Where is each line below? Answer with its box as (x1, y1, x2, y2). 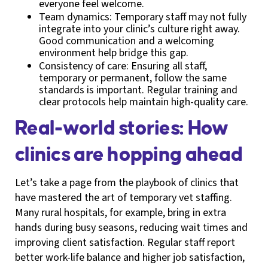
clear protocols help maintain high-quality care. (39, 94, 248, 109)
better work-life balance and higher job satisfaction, (15, 249, 245, 265)
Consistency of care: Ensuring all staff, (39, 58, 207, 74)
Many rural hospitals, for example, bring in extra (15, 205, 226, 220)
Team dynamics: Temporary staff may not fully (39, 9, 246, 25)
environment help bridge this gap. (39, 45, 188, 60)
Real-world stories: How (15, 118, 229, 139)
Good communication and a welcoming (39, 33, 214, 48)
